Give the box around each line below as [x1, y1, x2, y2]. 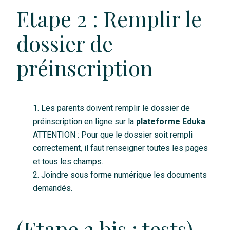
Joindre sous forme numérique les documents [41, 170, 207, 180]
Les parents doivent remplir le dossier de [41, 103, 190, 113]
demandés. [32, 183, 72, 194]
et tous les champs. [32, 157, 103, 167]
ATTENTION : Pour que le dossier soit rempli [32, 130, 193, 140]
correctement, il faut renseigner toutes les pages [32, 143, 208, 154]
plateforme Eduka [136, 117, 205, 127]
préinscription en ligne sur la [32, 117, 136, 127]
